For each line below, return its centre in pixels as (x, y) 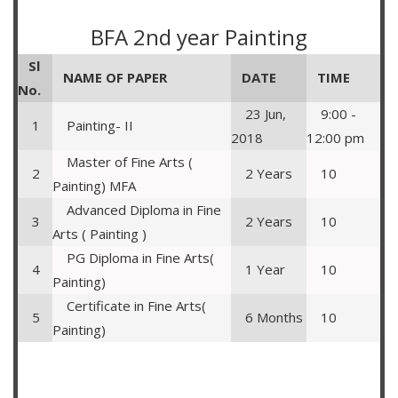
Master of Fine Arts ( (123, 162)
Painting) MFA (94, 186)
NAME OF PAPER (115, 77)
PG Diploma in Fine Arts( (133, 258)
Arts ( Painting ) (99, 234)
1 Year (258, 269)
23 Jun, (259, 114)
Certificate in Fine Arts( (129, 306)
